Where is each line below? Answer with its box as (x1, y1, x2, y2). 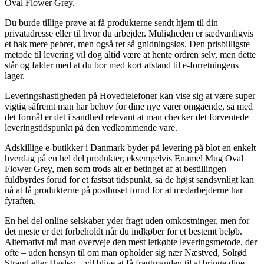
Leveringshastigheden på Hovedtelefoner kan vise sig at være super (5, 90, 255, 101)
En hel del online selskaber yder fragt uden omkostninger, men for (5, 215, 249, 226)
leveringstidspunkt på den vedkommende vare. (5, 122, 177, 133)
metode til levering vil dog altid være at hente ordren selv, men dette (5, 49, 256, 60)
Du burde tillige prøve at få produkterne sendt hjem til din (5, 17, 218, 28)
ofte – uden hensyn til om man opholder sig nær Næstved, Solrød (5, 247, 247, 258)
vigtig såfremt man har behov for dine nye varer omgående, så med (5, 101, 253, 111)
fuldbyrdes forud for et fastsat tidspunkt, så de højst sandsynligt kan (5, 174, 254, 184)
